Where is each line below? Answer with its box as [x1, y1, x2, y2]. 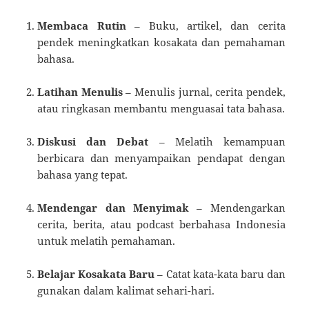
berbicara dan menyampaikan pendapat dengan [37, 150, 286, 165]
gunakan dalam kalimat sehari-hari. [37, 283, 215, 297]
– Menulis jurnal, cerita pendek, [122, 84, 286, 99]
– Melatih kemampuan [148, 134, 286, 148]
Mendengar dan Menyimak [37, 200, 189, 215]
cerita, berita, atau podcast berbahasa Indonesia [37, 217, 286, 231]
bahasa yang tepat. [37, 167, 128, 181]
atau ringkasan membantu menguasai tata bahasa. [37, 101, 286, 115]
